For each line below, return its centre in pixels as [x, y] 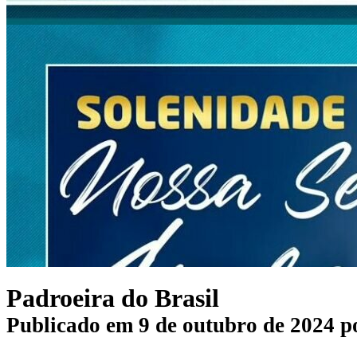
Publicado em [73, 326]
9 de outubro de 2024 [237, 326]
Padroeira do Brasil [113, 298]
